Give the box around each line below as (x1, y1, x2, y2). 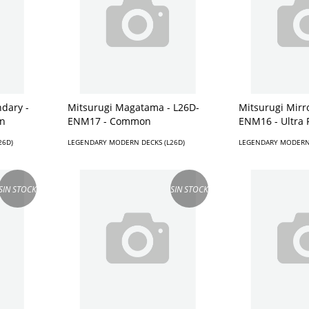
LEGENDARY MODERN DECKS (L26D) (67, 137, 185, 148)
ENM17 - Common (67, 114, 151, 128)
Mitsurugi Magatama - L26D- (67, 101, 199, 114)
